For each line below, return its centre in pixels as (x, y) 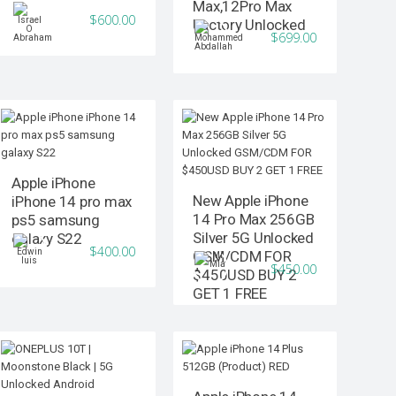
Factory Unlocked (249, 25)
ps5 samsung (56, 221)
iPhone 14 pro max (72, 202)
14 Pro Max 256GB (254, 220)
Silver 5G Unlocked (253, 238)
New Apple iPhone (251, 201)
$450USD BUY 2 (245, 275)
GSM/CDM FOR (242, 257)
